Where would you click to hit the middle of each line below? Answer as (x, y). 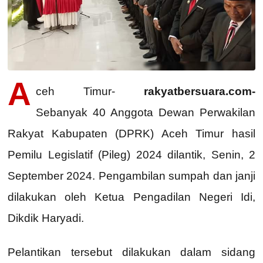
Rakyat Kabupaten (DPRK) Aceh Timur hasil (131, 133)
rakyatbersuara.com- (200, 91)
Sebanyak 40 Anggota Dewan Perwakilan (146, 112)
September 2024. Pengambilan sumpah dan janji (131, 176)
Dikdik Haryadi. (46, 218)
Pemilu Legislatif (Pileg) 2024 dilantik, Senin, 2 (131, 154)
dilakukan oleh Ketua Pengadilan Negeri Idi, (131, 197)
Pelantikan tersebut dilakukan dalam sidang (131, 252)
